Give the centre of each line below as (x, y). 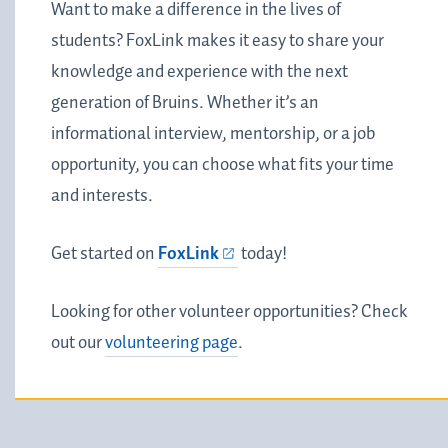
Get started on (104, 254)
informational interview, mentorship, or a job (213, 134)
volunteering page (171, 343)
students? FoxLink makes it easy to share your (217, 41)
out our (78, 343)
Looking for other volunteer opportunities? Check (229, 312)
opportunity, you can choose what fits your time (222, 165)
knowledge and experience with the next (199, 72)
